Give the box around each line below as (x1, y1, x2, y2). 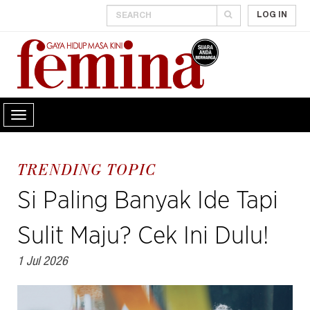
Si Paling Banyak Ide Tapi (17, 188, 278, 214)
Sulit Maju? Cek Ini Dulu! (17, 224, 268, 249)
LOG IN (257, 11, 287, 19)
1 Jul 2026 (17, 256, 68, 269)
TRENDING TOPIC (17, 163, 156, 181)
